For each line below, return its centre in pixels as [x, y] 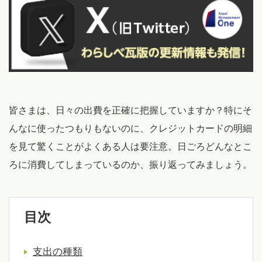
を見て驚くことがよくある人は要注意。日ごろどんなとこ [130, 147]
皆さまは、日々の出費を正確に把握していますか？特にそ [130, 111]
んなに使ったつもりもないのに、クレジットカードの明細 [130, 129]
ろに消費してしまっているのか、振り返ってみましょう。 [130, 165]
